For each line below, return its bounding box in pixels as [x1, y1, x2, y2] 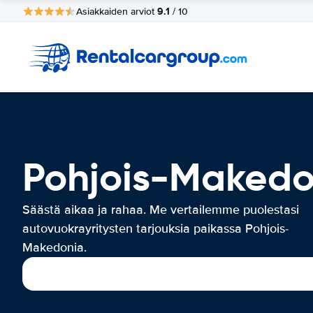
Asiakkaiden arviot [76, 5, 157, 17]
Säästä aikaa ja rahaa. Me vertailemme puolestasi [22, 202, 299, 217]
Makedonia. [22, 240, 87, 255]
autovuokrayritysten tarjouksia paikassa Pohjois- [22, 221, 289, 236]
